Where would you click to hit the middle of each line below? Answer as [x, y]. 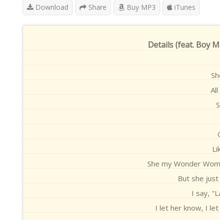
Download [51, 7]
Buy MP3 [140, 7]
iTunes [184, 7]
